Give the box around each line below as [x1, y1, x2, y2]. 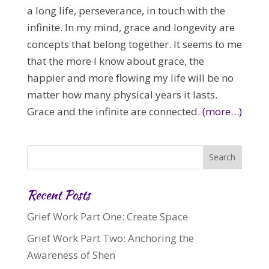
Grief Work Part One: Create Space [26, 209, 188, 223]
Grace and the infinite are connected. [26, 104, 202, 118]
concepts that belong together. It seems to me [26, 37, 242, 51]
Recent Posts [26, 185, 90, 204]
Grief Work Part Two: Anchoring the [26, 231, 194, 246]
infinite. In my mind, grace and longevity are [26, 20, 235, 34]
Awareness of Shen [26, 248, 115, 262]
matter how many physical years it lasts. [26, 87, 217, 101]
